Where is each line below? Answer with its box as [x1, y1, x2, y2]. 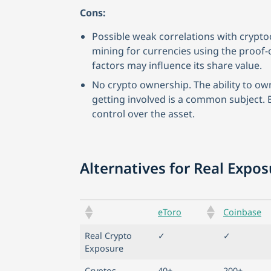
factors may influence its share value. [92, 58, 262, 72]
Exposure [85, 242, 123, 254]
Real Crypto [85, 229, 132, 241]
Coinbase [223, 206, 261, 218]
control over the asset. [92, 106, 195, 120]
